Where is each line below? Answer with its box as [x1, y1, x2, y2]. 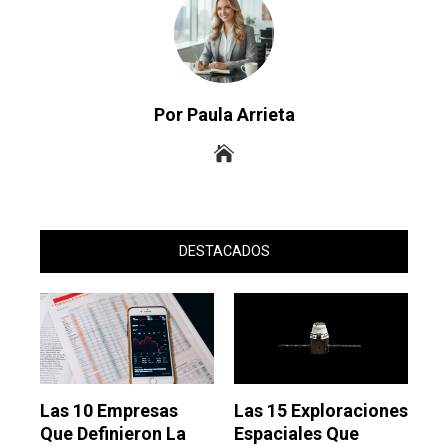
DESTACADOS [178, 243, 270, 261]
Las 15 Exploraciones [234, 400, 408, 422]
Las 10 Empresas [40, 400, 178, 422]
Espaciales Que [234, 423, 359, 445]
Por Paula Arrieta [153, 104, 295, 126]
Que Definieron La [40, 423, 186, 445]
